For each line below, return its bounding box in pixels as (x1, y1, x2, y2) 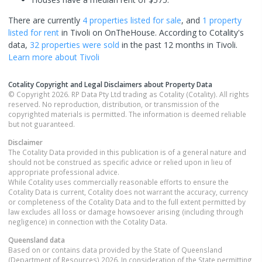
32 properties (30, 39, 80, 50)
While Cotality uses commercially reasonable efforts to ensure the (8, 177, 229, 187)
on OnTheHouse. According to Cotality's (90, 26, 244, 38)
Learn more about (8, 51, 80, 63)
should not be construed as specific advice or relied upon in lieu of (8, 157, 232, 167)
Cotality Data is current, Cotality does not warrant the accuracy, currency (8, 187, 248, 196)
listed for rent (8, 26, 59, 38)
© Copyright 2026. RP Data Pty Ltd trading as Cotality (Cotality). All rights (8, 89, 249, 99)
